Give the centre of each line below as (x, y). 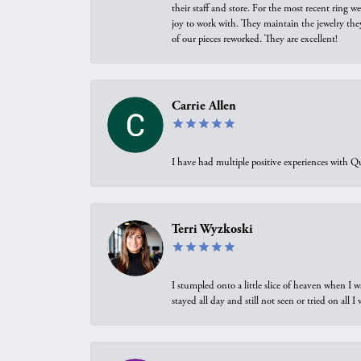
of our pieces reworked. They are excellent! (255, 39)
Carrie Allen (204, 106)
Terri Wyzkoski (212, 229)
